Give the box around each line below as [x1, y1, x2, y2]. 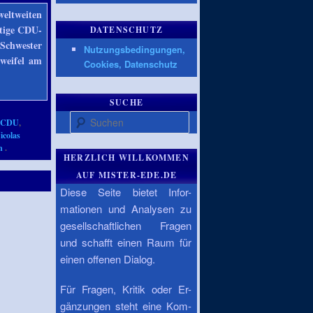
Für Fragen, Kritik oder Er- [60, 282, 191, 297]
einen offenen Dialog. [60, 251, 156, 266]
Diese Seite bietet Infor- [60, 184, 191, 199]
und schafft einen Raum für [60, 234, 191, 249]
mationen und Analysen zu [60, 201, 191, 216]
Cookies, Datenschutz [84, 57, 177, 71]
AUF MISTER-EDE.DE [75, 168, 177, 181]
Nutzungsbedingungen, [84, 42, 185, 56]
